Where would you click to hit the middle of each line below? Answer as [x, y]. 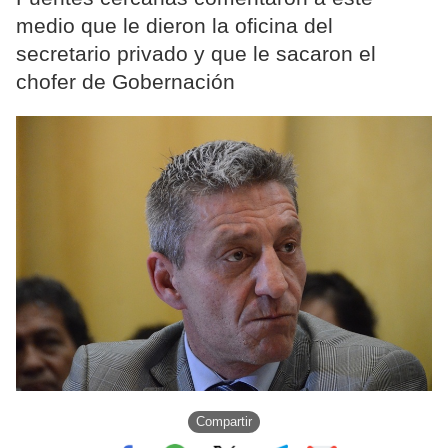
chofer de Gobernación [125, 82]
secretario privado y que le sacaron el [196, 54]
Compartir [224, 422]
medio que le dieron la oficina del [174, 26]
